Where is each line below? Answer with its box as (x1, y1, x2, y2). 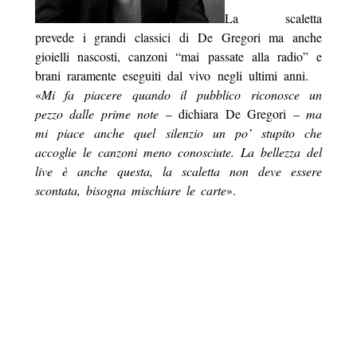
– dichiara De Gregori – (159, 104, 307, 122)
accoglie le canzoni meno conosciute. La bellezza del (34, 143, 323, 160)
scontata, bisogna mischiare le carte (34, 181, 226, 198)
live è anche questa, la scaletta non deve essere (34, 162, 323, 179)
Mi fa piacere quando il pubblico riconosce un (41, 85, 323, 103)
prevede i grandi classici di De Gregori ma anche (34, 28, 323, 45)
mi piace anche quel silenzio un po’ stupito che (34, 124, 323, 141)
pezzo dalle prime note (34, 104, 159, 122)
